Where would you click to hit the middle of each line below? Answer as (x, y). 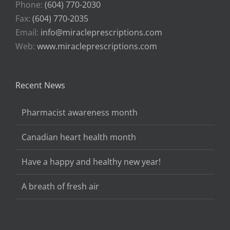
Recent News (40, 85)
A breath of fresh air (60, 186)
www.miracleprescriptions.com (97, 46)
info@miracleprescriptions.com (101, 32)
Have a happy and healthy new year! (91, 161)
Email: (28, 32)
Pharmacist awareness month (80, 112)
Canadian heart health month (79, 137)
